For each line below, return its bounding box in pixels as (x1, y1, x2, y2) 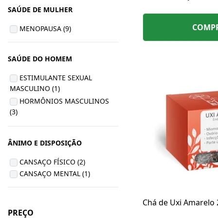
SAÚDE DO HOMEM (8, 54, 72, 63)
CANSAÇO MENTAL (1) (19, 169, 90, 178)
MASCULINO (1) (10, 84, 60, 94)
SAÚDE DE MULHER (8, 5, 73, 14)
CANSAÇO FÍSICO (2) (19, 157, 85, 166)
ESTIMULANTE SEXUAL (19, 73, 92, 82)
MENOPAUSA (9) (19, 24, 71, 33)
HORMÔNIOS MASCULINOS (19, 96, 109, 106)
